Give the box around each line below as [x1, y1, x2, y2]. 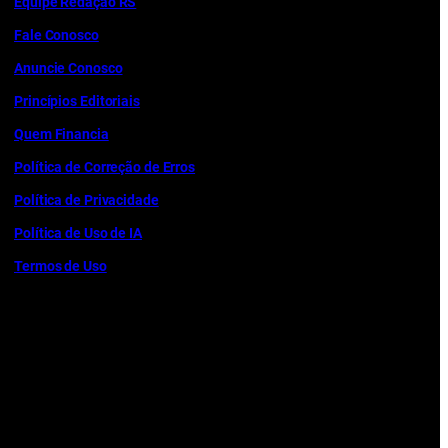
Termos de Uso [14, 257, 107, 274]
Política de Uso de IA [14, 224, 142, 241]
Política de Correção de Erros [14, 158, 196, 175]
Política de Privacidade [14, 191, 159, 208]
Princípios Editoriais [14, 92, 140, 109]
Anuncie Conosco [14, 59, 123, 76]
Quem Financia [14, 125, 109, 142]
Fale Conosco [14, 26, 99, 43]
